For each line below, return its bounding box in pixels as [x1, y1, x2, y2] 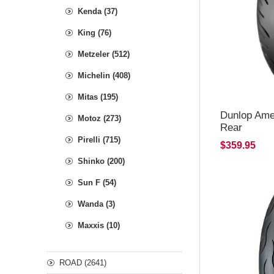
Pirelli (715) [78, 135, 120, 144]
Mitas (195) [78, 92, 118, 102]
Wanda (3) [78, 199, 115, 209]
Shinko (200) [78, 157, 125, 166]
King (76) [78, 28, 111, 37]
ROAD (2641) [59, 258, 106, 267]
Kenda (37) [78, 7, 117, 16]
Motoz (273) [78, 114, 121, 123]
